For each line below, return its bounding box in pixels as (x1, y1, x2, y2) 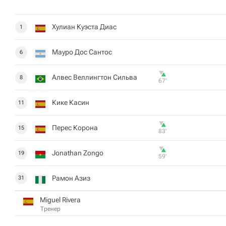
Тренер (40, 205, 61, 212)
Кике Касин (52, 98, 89, 106)
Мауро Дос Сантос (52, 48, 112, 56)
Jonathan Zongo (52, 149, 103, 157)
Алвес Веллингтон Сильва (52, 73, 137, 81)
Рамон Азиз (52, 174, 90, 182)
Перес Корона (52, 124, 98, 132)
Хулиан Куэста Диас (52, 23, 117, 31)
